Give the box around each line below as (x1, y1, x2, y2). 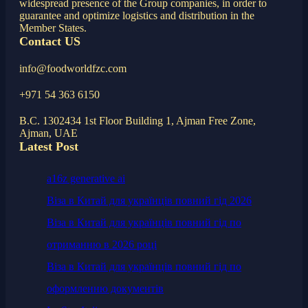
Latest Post (19, 139, 78, 153)
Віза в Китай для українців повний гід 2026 (47, 194, 252, 206)
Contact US (19, 34, 80, 48)
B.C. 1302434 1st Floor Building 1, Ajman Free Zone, (19, 114, 256, 126)
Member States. (19, 21, 87, 34)
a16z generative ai (47, 172, 125, 184)
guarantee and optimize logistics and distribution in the (19, 9, 254, 21)
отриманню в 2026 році (47, 238, 157, 250)
